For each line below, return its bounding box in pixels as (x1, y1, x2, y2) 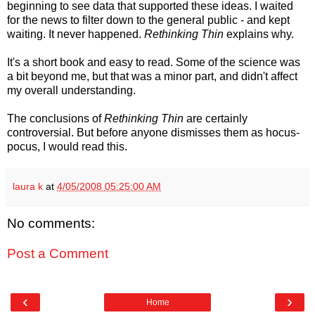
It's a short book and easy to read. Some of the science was (7, 56, 300, 68)
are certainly (184, 112, 247, 124)
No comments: (7, 215, 95, 231)
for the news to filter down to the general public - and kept (7, 13, 290, 26)
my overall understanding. (7, 84, 136, 96)
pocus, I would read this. (7, 140, 127, 153)
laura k (13, 180, 43, 192)
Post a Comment (7, 246, 108, 262)
